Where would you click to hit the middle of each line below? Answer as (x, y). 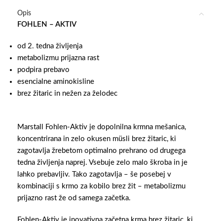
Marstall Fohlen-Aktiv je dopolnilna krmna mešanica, (102, 127)
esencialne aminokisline (56, 82)
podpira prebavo (43, 70)
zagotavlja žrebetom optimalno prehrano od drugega (101, 151)
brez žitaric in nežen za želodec (67, 94)
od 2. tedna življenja (50, 46)
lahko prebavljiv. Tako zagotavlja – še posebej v (94, 175)
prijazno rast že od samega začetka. (74, 198)
